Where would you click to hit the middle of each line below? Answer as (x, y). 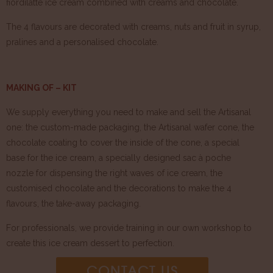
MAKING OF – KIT (41, 87)
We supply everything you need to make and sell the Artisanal (129, 112)
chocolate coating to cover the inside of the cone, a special (123, 142)
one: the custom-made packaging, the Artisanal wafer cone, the (130, 127)
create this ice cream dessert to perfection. (90, 243)
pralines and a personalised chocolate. (82, 42)
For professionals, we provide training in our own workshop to (129, 228)
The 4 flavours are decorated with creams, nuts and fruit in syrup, (133, 27)
